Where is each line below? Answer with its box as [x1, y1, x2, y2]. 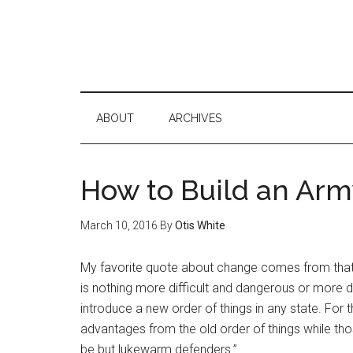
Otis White [175, 219, 225, 232]
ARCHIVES [169, 112, 221, 124]
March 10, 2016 [80, 219, 158, 232]
